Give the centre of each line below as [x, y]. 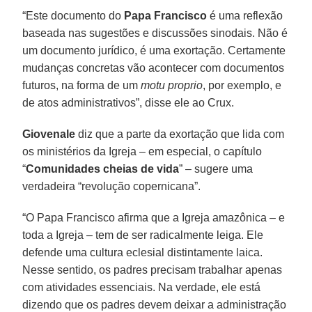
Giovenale [49, 134]
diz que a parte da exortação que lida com [180, 134]
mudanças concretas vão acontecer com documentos [154, 68]
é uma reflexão [245, 15]
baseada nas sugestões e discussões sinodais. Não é [155, 33]
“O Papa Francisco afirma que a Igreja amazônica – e [154, 217]
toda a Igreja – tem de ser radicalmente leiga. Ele [143, 235]
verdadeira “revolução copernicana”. [112, 186]
